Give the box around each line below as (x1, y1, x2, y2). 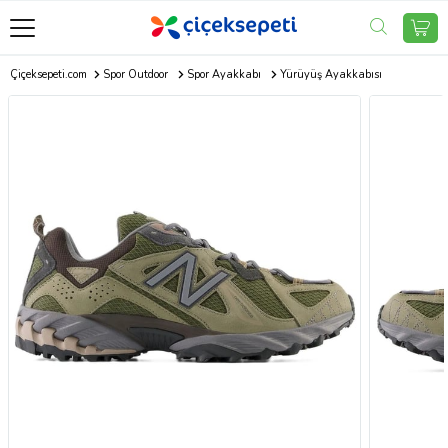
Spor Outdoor (102, 67, 168, 82)
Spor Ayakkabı (186, 67, 261, 82)
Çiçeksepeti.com (10, 67, 87, 82)
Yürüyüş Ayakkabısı (279, 67, 382, 82)
